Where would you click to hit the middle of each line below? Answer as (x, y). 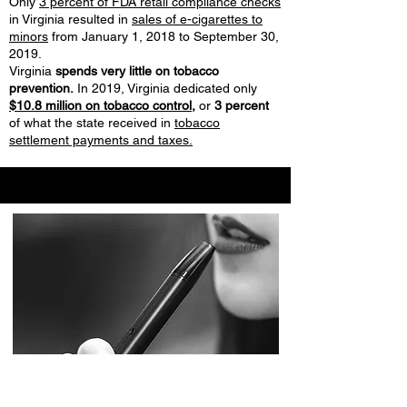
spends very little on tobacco (137, 71)
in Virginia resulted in (70, 19)
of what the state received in (92, 123)
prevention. (41, 88)
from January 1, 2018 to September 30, (164, 36)
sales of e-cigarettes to (197, 19)
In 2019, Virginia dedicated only (165, 88)
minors (29, 36)
